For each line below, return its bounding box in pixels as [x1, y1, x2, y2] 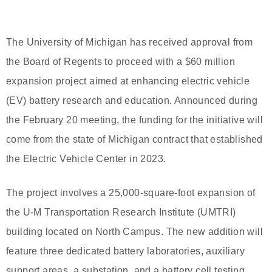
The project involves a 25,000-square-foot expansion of [6, 187, 256, 198]
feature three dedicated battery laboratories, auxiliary [6, 245, 245, 256]
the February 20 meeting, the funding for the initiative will [6, 114, 263, 125]
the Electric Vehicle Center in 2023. [6, 153, 166, 164]
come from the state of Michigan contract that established [6, 134, 263, 144]
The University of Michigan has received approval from [6, 36, 253, 47]
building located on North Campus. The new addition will [6, 226, 263, 237]
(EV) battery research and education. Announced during [6, 95, 258, 106]
